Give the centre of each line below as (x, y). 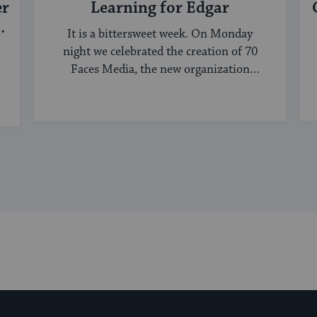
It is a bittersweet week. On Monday (160, 34)
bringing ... (160, 87)
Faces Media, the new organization (160, 70)
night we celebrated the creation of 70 (160, 52)
